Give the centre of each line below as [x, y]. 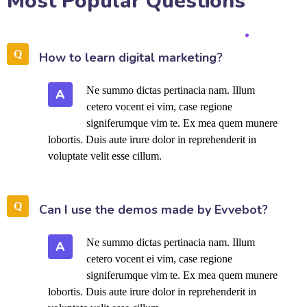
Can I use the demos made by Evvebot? [153, 210]
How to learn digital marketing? [131, 58]
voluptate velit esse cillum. [105, 156]
